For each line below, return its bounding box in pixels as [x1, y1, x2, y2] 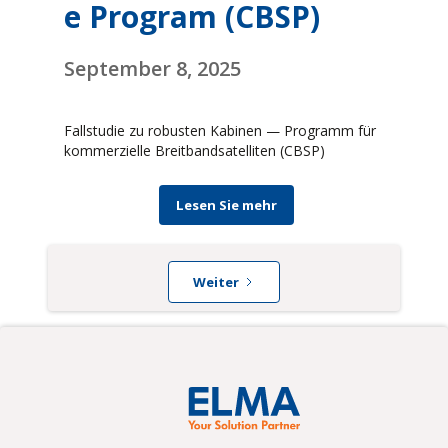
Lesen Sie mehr [175, 196, 277, 215]
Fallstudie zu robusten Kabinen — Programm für [64, 121, 376, 141]
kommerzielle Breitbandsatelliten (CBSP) [64, 141, 325, 161]
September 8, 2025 [64, 55, 241, 83]
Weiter [193, 273, 239, 292]
